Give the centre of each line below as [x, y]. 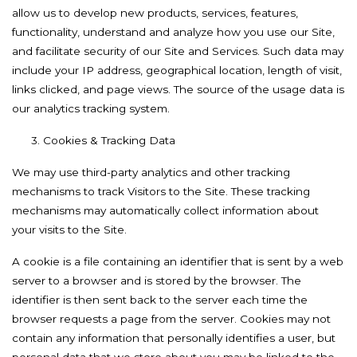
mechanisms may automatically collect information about [165, 210]
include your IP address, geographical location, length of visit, [177, 70]
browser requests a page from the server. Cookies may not [171, 319]
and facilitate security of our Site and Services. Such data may [178, 51]
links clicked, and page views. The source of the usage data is [178, 89]
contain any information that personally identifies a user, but [174, 338]
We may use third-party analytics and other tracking [151, 172]
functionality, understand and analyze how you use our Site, [173, 32]
